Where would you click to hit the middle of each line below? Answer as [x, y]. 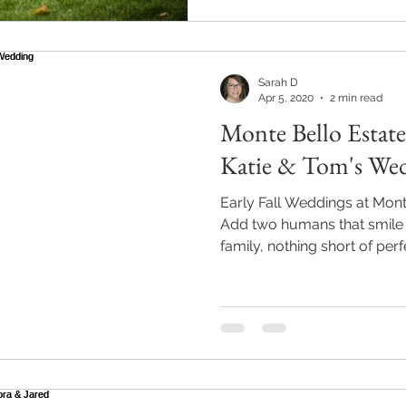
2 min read [356, 97]
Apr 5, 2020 [286, 97]
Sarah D [278, 82]
